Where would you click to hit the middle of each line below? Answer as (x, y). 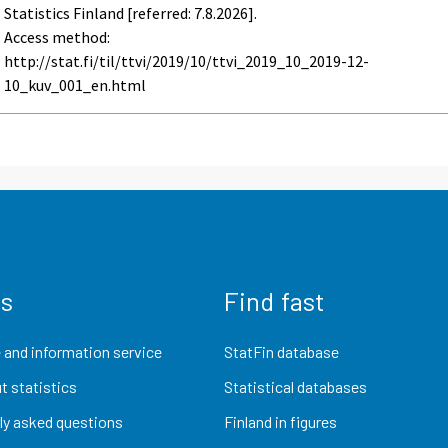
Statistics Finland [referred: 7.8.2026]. (131, 13)
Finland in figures (280, 422)
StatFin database (281, 351)
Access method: (57, 37)
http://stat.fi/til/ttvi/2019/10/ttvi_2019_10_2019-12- (187, 61)
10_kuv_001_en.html (75, 85)
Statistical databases (295, 386)
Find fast (274, 300)
